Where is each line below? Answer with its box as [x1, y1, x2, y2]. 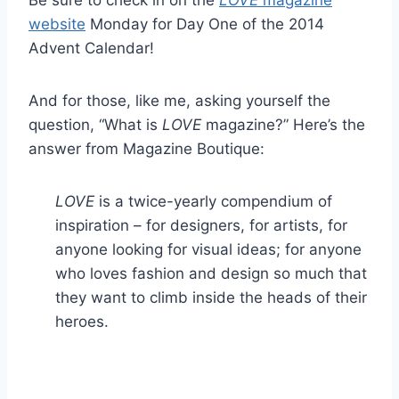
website [28, 14, 85, 33]
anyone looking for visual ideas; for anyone [55, 240, 362, 258]
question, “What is [28, 115, 162, 134]
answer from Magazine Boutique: [28, 139, 265, 158]
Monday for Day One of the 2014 [85, 14, 324, 33]
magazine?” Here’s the [201, 115, 365, 134]
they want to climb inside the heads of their [55, 288, 367, 306]
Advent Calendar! [28, 38, 154, 57]
